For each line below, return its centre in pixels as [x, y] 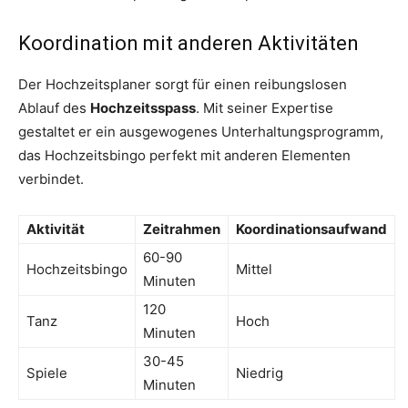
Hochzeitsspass [143, 108]
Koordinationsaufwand [311, 229]
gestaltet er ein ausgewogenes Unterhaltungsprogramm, [201, 132]
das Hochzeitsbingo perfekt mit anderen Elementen [184, 156]
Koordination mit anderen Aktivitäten [189, 44]
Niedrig [260, 373]
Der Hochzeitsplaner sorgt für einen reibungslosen [183, 85]
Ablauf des [54, 108]
